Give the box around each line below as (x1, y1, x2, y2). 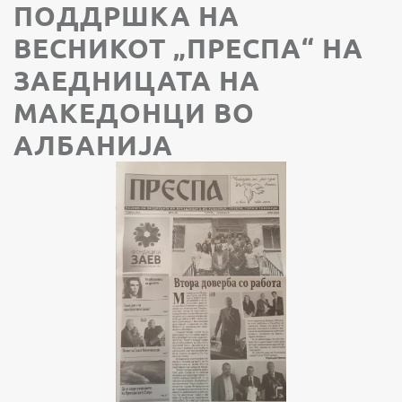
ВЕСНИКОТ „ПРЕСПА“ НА (13, 31, 363, 65)
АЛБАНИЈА (13, 128, 173, 162)
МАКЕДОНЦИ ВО (13, 96, 255, 129)
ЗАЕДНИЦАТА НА (13, 64, 260, 97)
